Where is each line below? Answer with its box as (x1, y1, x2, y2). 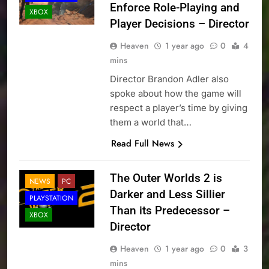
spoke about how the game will (109, 88, 241, 100)
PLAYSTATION (29, 193, 73, 204)
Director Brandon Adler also (109, 73, 229, 85)
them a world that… (109, 116, 192, 128)
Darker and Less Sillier (109, 187, 225, 202)
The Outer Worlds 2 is (109, 171, 222, 186)
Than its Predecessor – (109, 204, 230, 218)
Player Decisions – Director (109, 17, 249, 31)
